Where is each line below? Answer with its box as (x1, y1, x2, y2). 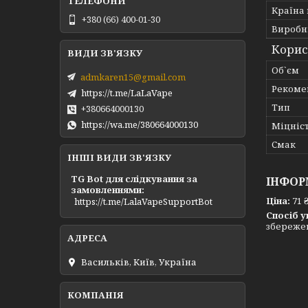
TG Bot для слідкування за (71, 172, 197, 185)
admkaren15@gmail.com (80, 70, 186, 83)
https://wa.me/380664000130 (81, 118, 198, 131)
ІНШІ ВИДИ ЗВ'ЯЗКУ (67, 151, 171, 164)
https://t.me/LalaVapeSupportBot (74, 195, 212, 208)
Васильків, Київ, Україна (81, 255, 197, 268)
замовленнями (71, 183, 142, 196)
